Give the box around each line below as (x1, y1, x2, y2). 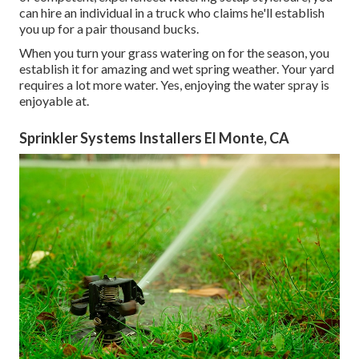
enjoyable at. (19, 93, 89, 109)
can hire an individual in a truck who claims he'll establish (19, 5, 325, 21)
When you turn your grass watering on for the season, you (19, 45, 329, 61)
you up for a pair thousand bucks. (19, 21, 199, 37)
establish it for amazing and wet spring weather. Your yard (19, 61, 334, 77)
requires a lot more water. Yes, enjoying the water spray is (19, 77, 329, 93)
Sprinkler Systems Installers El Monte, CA (19, 129, 289, 147)
